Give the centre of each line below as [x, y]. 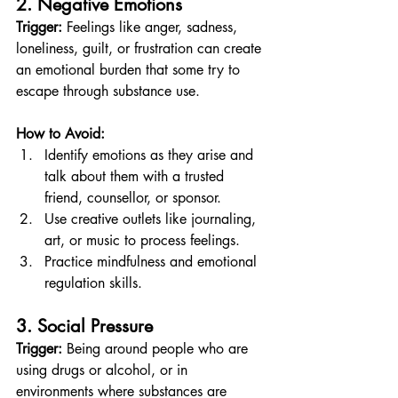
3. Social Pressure [84, 326]
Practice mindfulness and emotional [153, 262]
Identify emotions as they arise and [151, 155]
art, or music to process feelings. [142, 240]
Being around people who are [157, 349]
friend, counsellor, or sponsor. [133, 198]
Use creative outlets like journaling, [152, 219]
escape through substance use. [108, 91]
